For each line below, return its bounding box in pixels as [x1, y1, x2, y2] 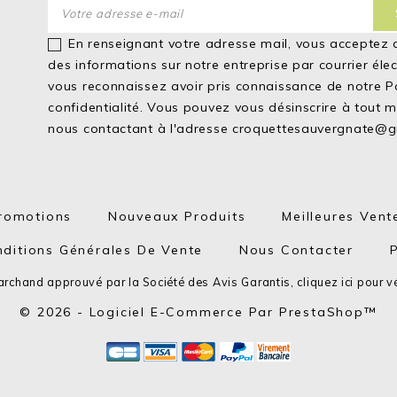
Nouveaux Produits [107, 208, 246, 224]
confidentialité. [48, 99, 144, 115]
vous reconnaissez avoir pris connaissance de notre [48, 78, 386, 94]
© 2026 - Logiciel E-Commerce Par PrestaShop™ [19, 304, 378, 320]
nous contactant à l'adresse [48, 121, 232, 136]
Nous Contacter [238, 242, 354, 258]
